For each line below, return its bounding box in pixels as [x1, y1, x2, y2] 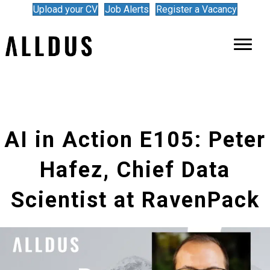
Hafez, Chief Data [40, 157, 230, 183]
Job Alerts [105, 4, 149, 15]
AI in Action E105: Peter [4, 127, 266, 152]
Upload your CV [33, 4, 98, 15]
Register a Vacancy [156, 4, 237, 15]
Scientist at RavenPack [10, 187, 260, 213]
